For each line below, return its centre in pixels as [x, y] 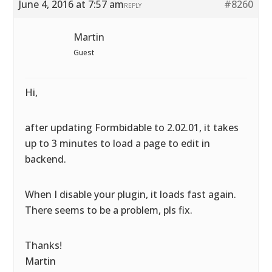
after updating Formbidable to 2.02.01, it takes [132, 127]
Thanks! [44, 245]
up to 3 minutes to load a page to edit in [118, 143]
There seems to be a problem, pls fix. [109, 210]
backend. [46, 159]
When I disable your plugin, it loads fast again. [131, 194]
